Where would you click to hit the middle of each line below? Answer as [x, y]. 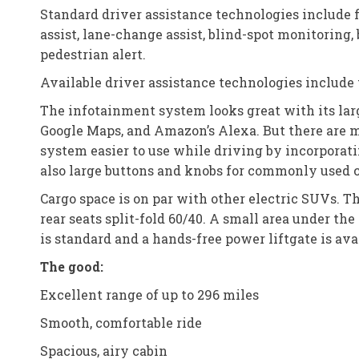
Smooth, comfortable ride [121, 323]
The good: [72, 266]
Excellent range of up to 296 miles [149, 294]
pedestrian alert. [93, 54]
